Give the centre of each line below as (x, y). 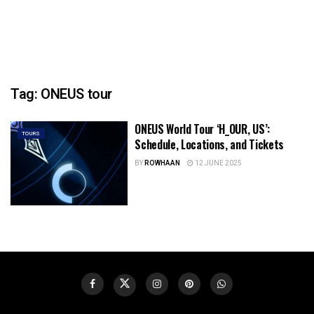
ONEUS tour (76, 94)
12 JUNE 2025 (218, 163)
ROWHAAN (163, 163)
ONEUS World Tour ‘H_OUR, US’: (202, 129)
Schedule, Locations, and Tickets (209, 144)
